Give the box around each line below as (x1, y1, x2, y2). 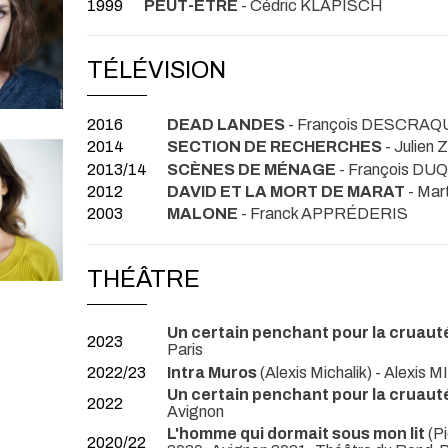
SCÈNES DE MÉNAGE (167, 160, 336, 178)
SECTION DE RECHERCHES (167, 138, 382, 156)
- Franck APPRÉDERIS (238, 205, 408, 223)
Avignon (167, 403, 224, 421)
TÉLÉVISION (87, 57, 226, 84)
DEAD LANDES (167, 116, 285, 134)
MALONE (167, 205, 238, 223)
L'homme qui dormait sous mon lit (167, 425, 425, 443)
